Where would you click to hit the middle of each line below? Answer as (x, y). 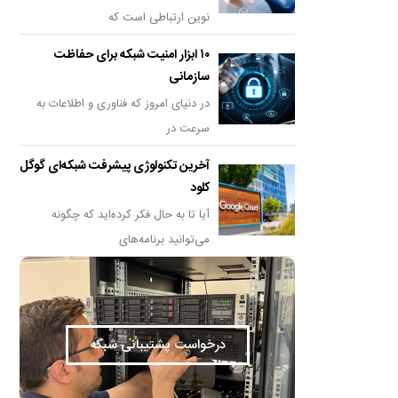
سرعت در (188, 128)
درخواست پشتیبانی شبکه (157, 346)
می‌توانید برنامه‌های (165, 239)
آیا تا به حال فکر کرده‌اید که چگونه (131, 215)
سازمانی (190, 77)
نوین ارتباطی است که (159, 17)
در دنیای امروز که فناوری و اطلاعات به (123, 103)
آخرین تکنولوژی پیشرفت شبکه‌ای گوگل (115, 166)
